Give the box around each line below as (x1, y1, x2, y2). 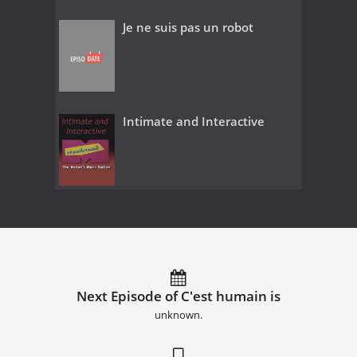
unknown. (155, 308, 202, 322)
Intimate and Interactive (123, 112, 265, 129)
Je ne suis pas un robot (123, 18, 253, 35)
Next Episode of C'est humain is (76, 286, 280, 305)
